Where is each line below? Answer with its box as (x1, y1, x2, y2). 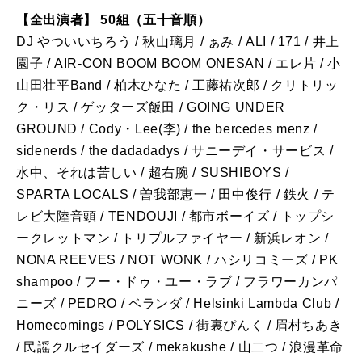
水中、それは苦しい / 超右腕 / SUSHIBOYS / (16, 166, 289, 180)
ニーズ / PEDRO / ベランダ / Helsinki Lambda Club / (16, 297, 339, 311)
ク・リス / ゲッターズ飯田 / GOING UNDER (16, 100, 285, 115)
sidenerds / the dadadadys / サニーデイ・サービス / (16, 144, 334, 158)
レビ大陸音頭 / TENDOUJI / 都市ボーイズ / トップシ (16, 209, 335, 224)
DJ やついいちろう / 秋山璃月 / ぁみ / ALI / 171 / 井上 (16, 35, 339, 49)
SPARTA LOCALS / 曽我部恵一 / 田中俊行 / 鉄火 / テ (16, 187, 335, 202)
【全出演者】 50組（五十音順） (16, 13, 211, 27)
